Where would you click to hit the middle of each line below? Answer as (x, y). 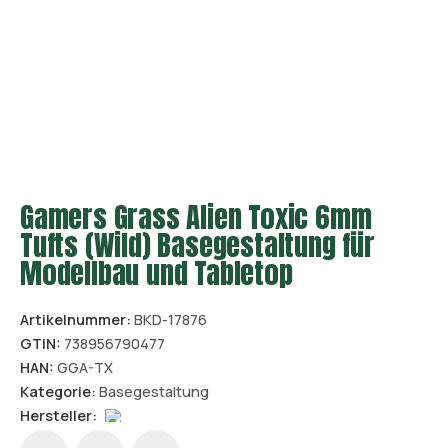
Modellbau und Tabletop (156, 272)
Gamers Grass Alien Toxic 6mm (196, 216)
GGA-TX (85, 367)
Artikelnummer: (75, 319)
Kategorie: (59, 391)
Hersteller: (58, 415)
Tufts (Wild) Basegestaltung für (197, 244)
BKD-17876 (170, 319)
